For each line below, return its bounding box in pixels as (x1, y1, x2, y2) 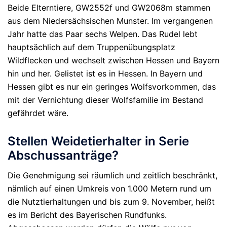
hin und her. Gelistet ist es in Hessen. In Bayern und (8, 68, 203, 79)
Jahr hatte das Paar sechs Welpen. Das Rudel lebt (8, 29, 198, 40)
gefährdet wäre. (8, 108, 68, 119)
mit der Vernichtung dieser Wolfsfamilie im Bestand (8, 95, 203, 105)
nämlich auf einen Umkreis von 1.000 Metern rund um (8, 183, 211, 194)
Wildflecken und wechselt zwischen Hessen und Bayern (8, 55, 219, 66)
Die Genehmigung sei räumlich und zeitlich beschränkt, (8, 170, 217, 180)
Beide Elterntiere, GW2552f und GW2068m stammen (8, 3, 210, 13)
